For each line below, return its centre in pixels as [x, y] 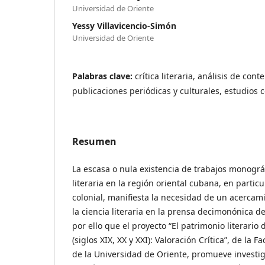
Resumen [94, 141]
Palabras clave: [104, 76]
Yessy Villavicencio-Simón [124, 25]
